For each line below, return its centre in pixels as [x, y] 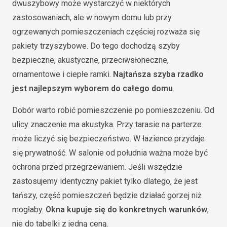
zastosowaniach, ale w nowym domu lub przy [92, 17]
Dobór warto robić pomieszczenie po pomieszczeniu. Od [113, 110]
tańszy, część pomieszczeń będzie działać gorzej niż [107, 195]
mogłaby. [29, 209]
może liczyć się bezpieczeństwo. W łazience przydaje [108, 138]
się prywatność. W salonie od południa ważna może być [110, 153]
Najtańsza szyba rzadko [158, 74]
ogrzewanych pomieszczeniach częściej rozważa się [106, 31]
